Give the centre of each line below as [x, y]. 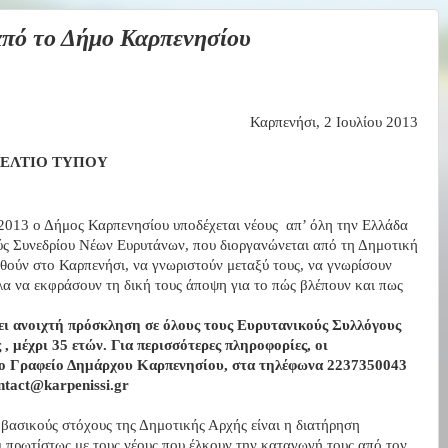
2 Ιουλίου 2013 [371, 121]
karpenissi [77, 384]
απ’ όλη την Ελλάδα [347, 224]
